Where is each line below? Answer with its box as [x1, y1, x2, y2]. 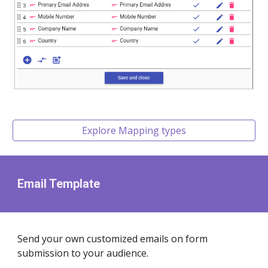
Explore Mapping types [82, 124, 186, 137]
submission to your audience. [17, 246, 149, 260]
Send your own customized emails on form [17, 232, 208, 245]
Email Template [17, 176, 100, 191]
